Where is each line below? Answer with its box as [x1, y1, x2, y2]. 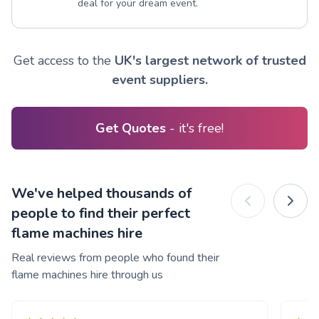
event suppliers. [111, 71, 208, 89]
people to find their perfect [11, 204, 190, 224]
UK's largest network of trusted [114, 52, 306, 70]
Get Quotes [95, 120, 169, 137]
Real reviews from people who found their [11, 250, 219, 266]
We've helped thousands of [11, 184, 192, 204]
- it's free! [169, 120, 224, 137]
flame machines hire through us [11, 267, 163, 283]
